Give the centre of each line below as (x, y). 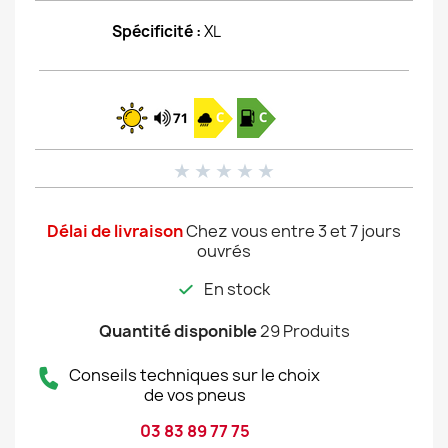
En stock (237, 289)
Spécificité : (158, 31)
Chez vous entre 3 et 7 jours (293, 231)
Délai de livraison (115, 231)
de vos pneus (194, 395)
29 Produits (304, 331)
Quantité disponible (177, 331)
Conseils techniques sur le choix (194, 375)
